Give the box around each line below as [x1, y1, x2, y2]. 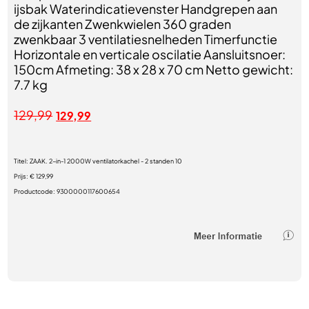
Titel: [14, 157, 30, 165]
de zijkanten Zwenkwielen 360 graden [14, 16, 232, 32]
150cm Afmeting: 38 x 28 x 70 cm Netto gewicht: [14, 61, 294, 77]
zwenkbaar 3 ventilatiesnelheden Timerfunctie [14, 31, 278, 47]
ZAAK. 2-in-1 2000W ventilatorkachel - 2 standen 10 [30, 157, 183, 165]
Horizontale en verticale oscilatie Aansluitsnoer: [14, 46, 286, 62]
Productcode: [14, 188, 57, 195]
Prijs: [14, 172, 30, 180]
